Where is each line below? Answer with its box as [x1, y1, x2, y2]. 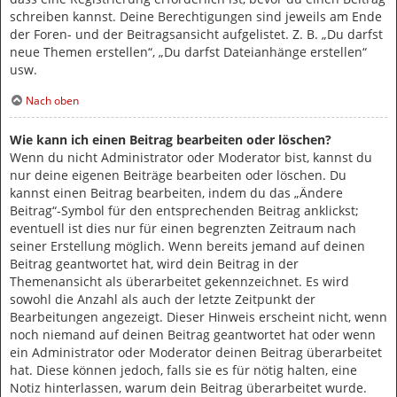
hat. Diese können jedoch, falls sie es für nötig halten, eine [10, 362, 357, 379]
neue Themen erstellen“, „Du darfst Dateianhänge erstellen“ [10, 43, 367, 60]
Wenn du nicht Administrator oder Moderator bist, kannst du [10, 149, 372, 167]
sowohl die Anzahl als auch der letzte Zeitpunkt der [10, 291, 315, 308]
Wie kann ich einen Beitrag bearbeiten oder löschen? [10, 131, 331, 149]
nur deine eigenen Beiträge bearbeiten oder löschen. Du [10, 167, 346, 184]
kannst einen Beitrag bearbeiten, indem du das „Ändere [10, 184, 343, 202]
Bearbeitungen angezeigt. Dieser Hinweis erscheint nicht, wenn [10, 308, 387, 326]
